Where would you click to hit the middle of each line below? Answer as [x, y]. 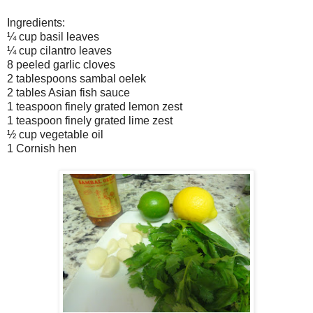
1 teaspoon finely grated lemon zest [95, 106]
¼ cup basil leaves [53, 36]
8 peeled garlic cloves [61, 64]
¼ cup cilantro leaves [59, 50]
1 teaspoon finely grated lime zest [90, 120]
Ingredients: [36, 22]
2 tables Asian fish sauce [68, 92]
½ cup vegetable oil [55, 134]
